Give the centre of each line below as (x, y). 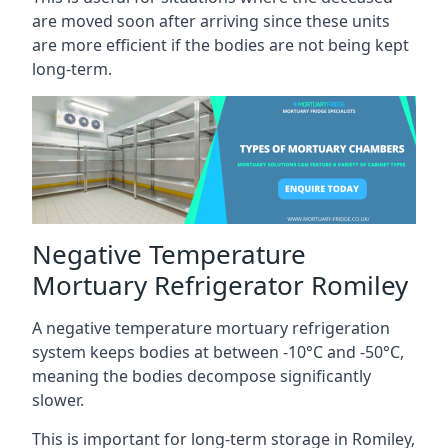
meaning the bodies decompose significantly (201, 375)
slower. (58, 399)
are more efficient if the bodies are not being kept (220, 44)
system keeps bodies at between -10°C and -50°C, (218, 351)
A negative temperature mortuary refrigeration (211, 327)
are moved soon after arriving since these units (211, 20)
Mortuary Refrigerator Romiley (220, 284)
